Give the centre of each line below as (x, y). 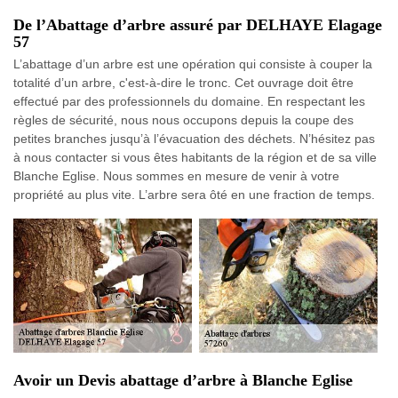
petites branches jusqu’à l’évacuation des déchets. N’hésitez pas (194, 139)
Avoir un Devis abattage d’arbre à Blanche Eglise (183, 380)
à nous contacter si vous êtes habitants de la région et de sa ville (195, 158)
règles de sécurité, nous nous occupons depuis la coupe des (183, 120)
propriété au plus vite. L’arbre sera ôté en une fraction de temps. (194, 195)
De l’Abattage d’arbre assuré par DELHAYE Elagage (198, 25)
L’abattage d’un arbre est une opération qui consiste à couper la (193, 64)
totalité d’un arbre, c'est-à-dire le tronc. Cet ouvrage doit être (183, 83)
